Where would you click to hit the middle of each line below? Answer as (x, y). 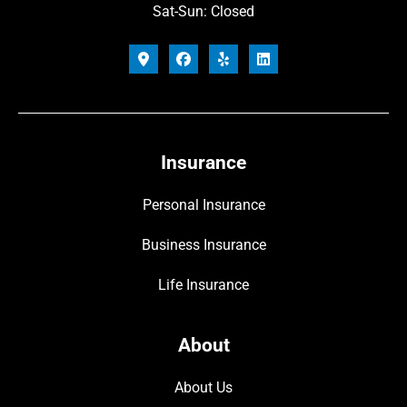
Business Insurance (203, 244)
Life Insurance (203, 284)
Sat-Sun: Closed (203, 11)
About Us (203, 387)
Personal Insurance (203, 204)
